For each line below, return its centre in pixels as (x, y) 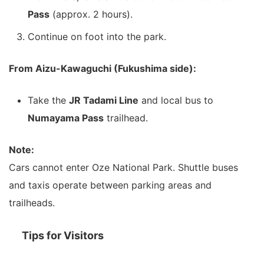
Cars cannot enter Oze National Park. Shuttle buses (123, 167)
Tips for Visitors (63, 235)
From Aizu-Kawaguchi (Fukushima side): (103, 68)
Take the (48, 100)
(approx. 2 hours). (91, 14)
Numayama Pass (66, 118)
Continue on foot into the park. (97, 36)
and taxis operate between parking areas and (110, 185)
